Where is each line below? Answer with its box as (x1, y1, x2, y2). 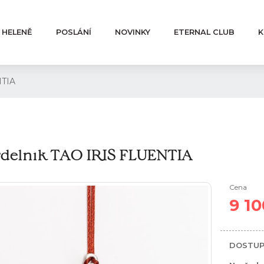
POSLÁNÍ (55, 28, 91, 37)
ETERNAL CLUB (173, 28, 235, 37)
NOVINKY (114, 28, 150, 37)
